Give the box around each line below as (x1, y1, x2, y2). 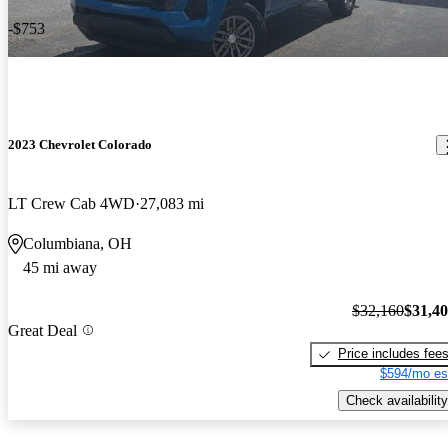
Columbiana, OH (23, 235, 132, 253)
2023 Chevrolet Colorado (8, 137, 152, 153)
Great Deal (8, 321, 77, 339)
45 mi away (23, 259, 97, 277)
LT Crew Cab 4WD (8, 195, 135, 213)
